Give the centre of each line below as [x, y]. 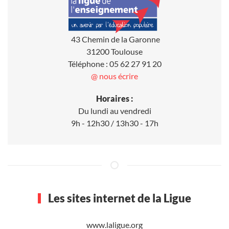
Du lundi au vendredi [114, 110]
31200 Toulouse [114, 51]
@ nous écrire [114, 76]
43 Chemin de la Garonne [114, 39]
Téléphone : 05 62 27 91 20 [114, 63]
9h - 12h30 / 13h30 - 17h [114, 123]
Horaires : [114, 98]
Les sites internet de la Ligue [118, 198]
